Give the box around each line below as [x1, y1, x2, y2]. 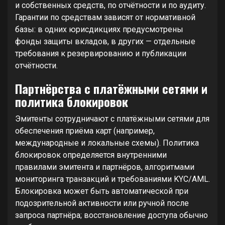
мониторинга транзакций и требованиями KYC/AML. [15, 174, 210, 184]
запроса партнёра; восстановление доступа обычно [15, 210, 208, 220]
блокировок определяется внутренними [15, 150, 167, 160]
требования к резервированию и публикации [15, 49, 186, 58]
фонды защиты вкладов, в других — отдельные [15, 37, 195, 46]
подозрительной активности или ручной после [15, 198, 189, 208]
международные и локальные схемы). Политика [15, 138, 199, 148]
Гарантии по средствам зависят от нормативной [15, 13, 195, 22]
